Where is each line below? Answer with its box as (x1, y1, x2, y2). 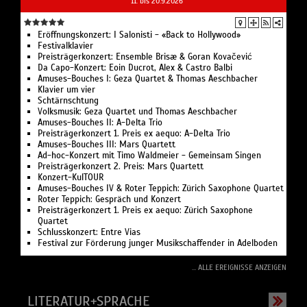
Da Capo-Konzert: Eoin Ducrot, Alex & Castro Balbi (38, 62, 232, 74)
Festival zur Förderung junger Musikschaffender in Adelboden (38, 238, 278, 249)
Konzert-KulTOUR (38, 172, 103, 184)
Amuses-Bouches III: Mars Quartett (38, 139, 175, 151)
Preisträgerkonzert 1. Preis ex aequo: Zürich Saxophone (38, 205, 253, 217)
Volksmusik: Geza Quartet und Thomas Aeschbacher (38, 106, 237, 118)
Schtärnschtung (38, 95, 99, 107)
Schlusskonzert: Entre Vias (38, 227, 140, 238)
